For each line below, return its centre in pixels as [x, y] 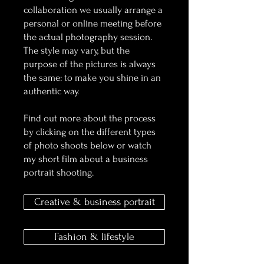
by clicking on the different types [90, 132]
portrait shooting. [59, 172]
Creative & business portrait [94, 202]
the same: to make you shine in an [92, 77]
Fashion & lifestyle [94, 237]
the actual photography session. [88, 37]
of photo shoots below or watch [88, 145]
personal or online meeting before [93, 23]
